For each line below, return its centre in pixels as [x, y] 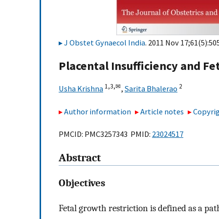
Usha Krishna [81, 89]
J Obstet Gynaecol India [105, 43]
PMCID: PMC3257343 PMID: [105, 134]
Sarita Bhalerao [151, 89]
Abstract [80, 158]
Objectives [82, 183]
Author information [98, 111]
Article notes [162, 111]
